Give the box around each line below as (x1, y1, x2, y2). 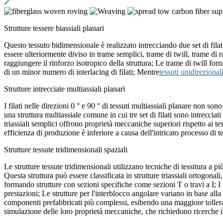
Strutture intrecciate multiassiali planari (4, 85, 125, 93)
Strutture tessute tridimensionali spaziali (4, 145, 127, 154)
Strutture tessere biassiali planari (4, 24, 104, 32)
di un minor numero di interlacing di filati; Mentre (4, 68, 159, 76)
